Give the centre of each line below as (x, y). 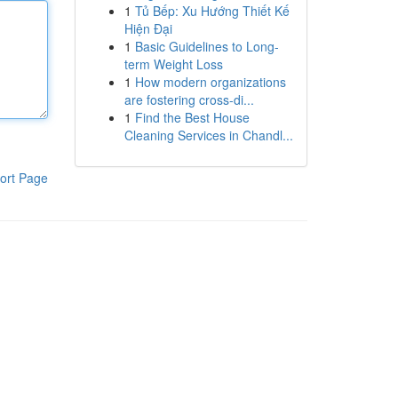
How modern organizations (210, 82)
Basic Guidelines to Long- (207, 46)
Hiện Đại (148, 28)
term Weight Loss (173, 64)
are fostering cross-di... (189, 99)
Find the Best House (192, 117)
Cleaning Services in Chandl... (208, 135)
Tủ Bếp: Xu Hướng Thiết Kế (212, 11)
